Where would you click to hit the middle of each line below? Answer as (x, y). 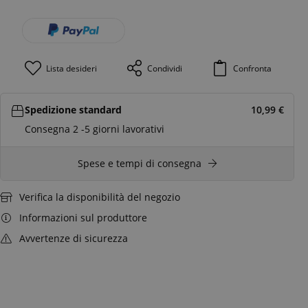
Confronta (252, 68)
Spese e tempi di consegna (140, 163)
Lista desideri (71, 68)
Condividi (165, 68)
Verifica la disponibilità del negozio (99, 197)
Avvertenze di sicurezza (73, 238)
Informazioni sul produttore (83, 217)
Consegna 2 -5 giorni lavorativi (95, 129)
